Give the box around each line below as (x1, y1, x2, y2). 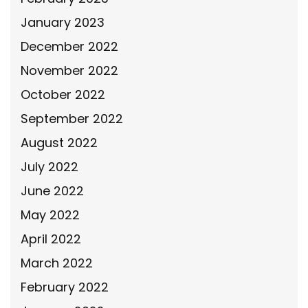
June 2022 (21, 181, 84, 199)
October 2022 (21, 85, 105, 103)
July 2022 (21, 157, 78, 175)
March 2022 (21, 254, 93, 272)
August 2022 (21, 133, 98, 151)
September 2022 (21, 109, 123, 127)
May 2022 (21, 206, 80, 223)
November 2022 (21, 61, 118, 79)
